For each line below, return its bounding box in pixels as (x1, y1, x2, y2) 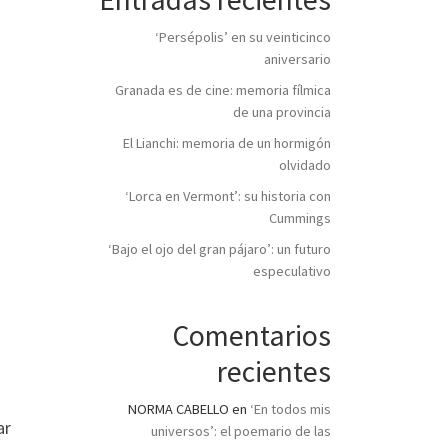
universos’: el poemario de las (151, 422, 331, 441)
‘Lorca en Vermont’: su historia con (125, 186, 331, 205)
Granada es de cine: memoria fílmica (115, 80, 331, 99)
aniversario (264, 49, 331, 68)
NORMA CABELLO (128, 400, 229, 419)
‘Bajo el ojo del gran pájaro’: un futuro (108, 239, 331, 258)
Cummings (269, 208, 331, 227)
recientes (217, 353, 331, 391)
